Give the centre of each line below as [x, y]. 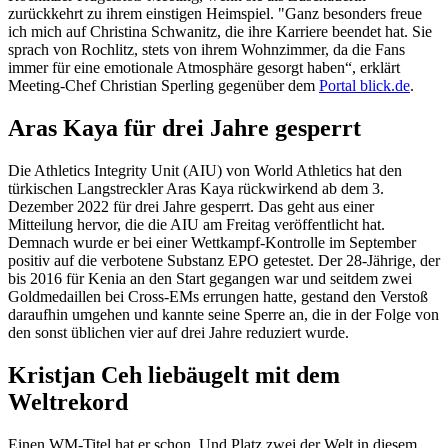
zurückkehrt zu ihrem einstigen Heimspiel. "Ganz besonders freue [215, 14]
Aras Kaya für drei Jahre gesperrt [184, 128]
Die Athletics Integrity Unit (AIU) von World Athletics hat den [205, 171]
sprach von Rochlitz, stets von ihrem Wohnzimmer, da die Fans [206, 50]
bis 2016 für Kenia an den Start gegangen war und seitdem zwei [210, 279]
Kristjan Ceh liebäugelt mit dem [174, 374]
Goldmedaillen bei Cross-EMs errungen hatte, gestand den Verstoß [218, 297]
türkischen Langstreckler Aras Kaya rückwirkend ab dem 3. [196, 189]
